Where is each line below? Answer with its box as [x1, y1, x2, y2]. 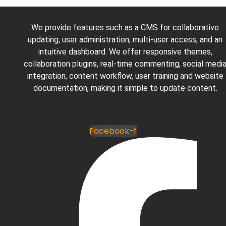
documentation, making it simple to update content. [33, 83, 217, 93]
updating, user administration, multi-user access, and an [28, 34, 223, 44]
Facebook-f [89, 125, 137, 137]
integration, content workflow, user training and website [27, 71, 223, 81]
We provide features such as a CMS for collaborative [31, 22, 219, 32]
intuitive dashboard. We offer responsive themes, [38, 46, 212, 56]
